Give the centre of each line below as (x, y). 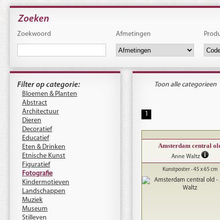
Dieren (32, 121)
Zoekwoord (34, 34)
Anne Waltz (186, 157)
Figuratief (36, 165)
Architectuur (41, 112)
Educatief (36, 138)
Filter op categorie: (49, 85)
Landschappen (44, 191)
